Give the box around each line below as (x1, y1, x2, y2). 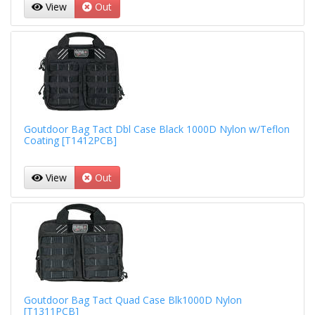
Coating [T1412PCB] (23, 133, 117, 147)
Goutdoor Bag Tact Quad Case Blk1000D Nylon (23, 293, 242, 307)
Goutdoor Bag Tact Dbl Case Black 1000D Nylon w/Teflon (23, 122, 290, 136)
